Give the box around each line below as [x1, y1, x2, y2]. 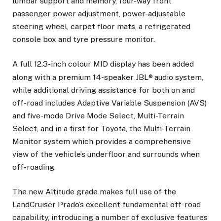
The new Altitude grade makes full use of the [12, 187, 176, 197]
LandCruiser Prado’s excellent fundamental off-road [12, 200, 201, 210]
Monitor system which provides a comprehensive [12, 137, 191, 147]
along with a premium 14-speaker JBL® [12, 73, 153, 82]
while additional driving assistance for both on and [12, 85, 195, 95]
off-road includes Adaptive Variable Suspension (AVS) [12, 98, 207, 108]
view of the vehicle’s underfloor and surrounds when [12, 149, 200, 159]
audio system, [154, 73, 203, 82]
